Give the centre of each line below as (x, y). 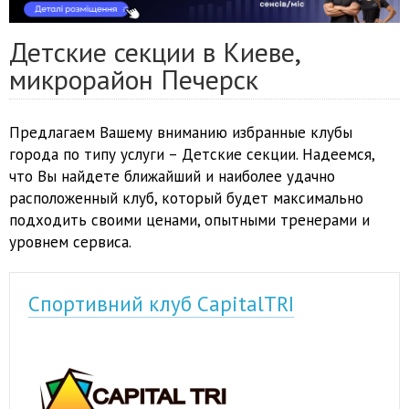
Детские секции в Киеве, (155, 52)
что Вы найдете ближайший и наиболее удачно (172, 177)
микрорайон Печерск (134, 79)
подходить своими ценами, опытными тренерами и (189, 220)
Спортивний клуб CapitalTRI (161, 304)
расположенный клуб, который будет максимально (186, 199)
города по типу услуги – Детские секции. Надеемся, (192, 155)
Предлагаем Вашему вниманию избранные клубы (181, 133)
